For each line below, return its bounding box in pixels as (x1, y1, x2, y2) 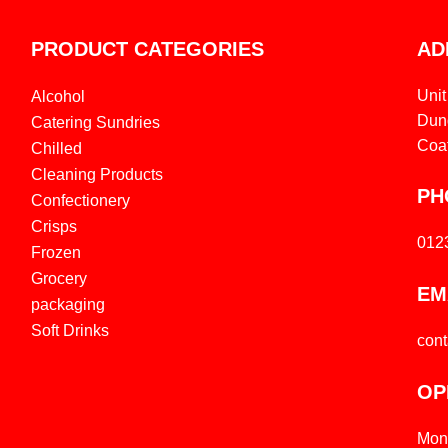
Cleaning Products (30, 166, 163, 184)
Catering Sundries (30, 114, 160, 132)
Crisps (30, 218, 77, 236)
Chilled (30, 140, 82, 158)
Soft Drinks (30, 322, 109, 340)
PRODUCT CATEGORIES (30, 38, 264, 61)
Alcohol (30, 88, 85, 106)
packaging (30, 296, 105, 314)
